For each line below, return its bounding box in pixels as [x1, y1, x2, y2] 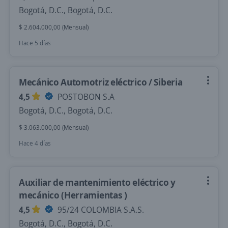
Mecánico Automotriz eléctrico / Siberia [19, 76, 183, 88]
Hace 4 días [19, 139, 51, 148]
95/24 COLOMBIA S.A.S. [55, 204, 144, 215]
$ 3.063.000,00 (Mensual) [19, 123, 89, 132]
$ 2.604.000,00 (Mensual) [19, 23, 89, 32]
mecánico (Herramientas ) [19, 189, 127, 201]
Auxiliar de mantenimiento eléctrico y [19, 176, 176, 188]
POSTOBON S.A [55, 91, 115, 102]
